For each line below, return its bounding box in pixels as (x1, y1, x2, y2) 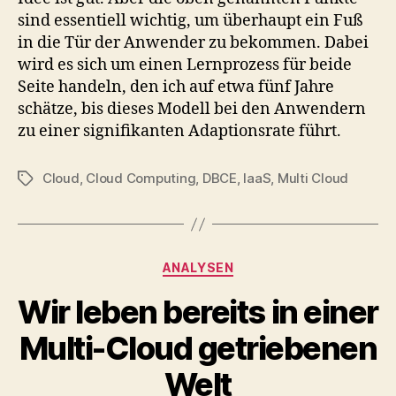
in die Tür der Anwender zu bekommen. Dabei (18, 33, 369, 53)
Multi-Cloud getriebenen (19, 328, 377, 368)
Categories (197, 255, 276, 273)
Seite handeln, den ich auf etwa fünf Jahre (18, 77, 334, 97)
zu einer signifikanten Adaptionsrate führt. (18, 121, 341, 141)
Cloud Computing (86, 170, 196, 187)
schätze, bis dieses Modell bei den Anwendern (18, 99, 366, 119)
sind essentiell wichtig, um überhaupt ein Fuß (18, 11, 363, 31)
